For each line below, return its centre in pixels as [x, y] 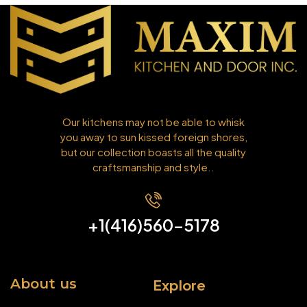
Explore [180, 285]
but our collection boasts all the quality [153, 152]
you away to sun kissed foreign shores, [153, 137]
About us [44, 284]
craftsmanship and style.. [153, 167]
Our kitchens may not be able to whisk [153, 122]
